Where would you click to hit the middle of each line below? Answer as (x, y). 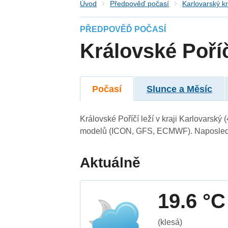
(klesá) (170, 222)
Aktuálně (110, 162)
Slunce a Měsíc (180, 89)
